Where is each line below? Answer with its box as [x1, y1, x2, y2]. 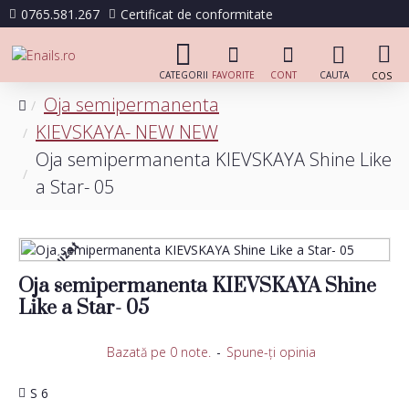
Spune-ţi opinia [226, 343, 316, 361]
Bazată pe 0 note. [107, 343, 211, 361]
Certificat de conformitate [121, 5, 273, 23]
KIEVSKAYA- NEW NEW [36, 120, 218, 144]
